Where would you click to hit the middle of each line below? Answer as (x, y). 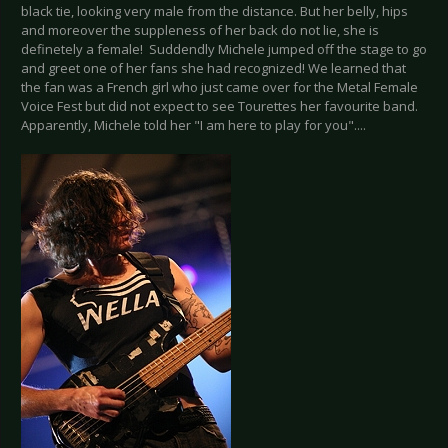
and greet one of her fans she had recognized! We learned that (213, 68)
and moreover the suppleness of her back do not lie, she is (200, 30)
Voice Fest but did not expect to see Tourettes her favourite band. (219, 106)
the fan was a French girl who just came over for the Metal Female (219, 87)
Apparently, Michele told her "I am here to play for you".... (193, 125)
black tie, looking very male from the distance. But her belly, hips (214, 11)
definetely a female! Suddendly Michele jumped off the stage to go (224, 49)
